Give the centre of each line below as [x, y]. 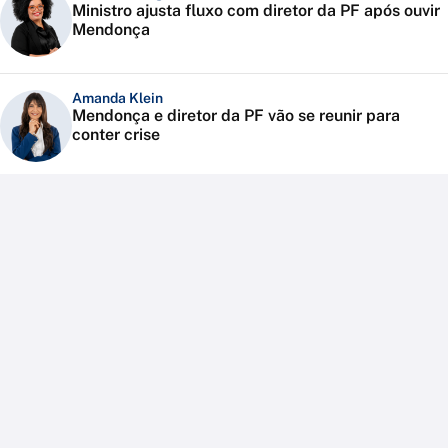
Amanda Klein [117, 97]
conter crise [116, 134]
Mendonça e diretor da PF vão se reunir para [236, 115]
